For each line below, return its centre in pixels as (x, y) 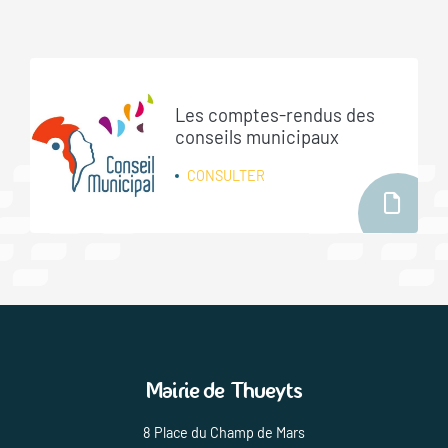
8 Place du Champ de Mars (224, 433)
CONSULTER (226, 175)
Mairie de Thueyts (224, 391)
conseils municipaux (257, 136)
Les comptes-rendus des (275, 114)
